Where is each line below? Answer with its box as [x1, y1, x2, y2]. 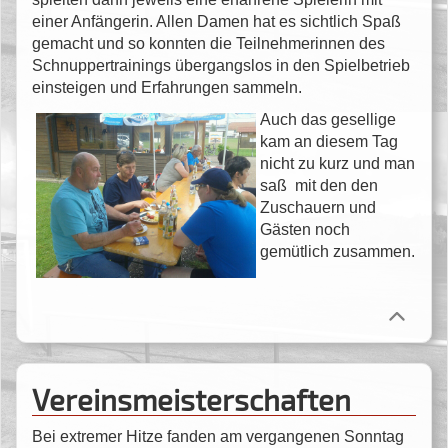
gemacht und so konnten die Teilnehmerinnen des [32, 34, 385, 52]
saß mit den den [260, 176, 378, 194]
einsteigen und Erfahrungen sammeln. [32, 78, 302, 96]
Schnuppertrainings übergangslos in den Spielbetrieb [32, 56, 410, 74]
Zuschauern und [260, 198, 376, 216]
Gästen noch [260, 220, 350, 238]
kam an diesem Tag [260, 132, 398, 150]
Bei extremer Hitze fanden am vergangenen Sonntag [32, 427, 404, 445]
